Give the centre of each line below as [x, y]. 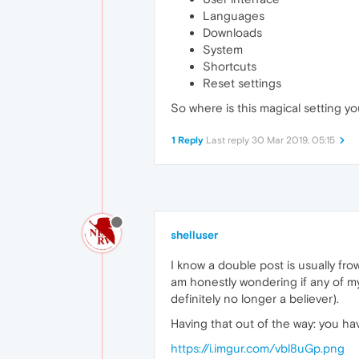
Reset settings [242, 83]
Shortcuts [230, 67]
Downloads [232, 33]
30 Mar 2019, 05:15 [293, 141]
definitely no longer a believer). [255, 299]
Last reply [229, 141]
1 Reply [188, 141]
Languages [234, 16]
